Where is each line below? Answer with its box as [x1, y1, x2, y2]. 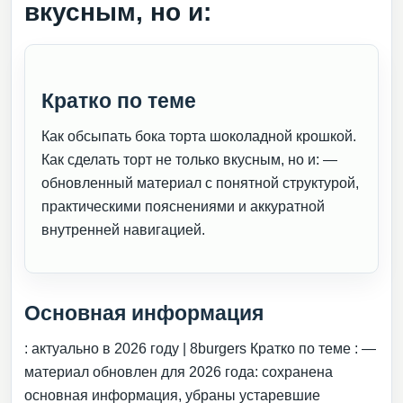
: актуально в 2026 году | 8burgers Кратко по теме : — [24, 341, 376, 356]
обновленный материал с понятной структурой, [41, 175, 359, 191]
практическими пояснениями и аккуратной [41, 199, 325, 214]
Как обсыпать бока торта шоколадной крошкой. [41, 129, 356, 144]
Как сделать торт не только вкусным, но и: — [41, 152, 337, 167]
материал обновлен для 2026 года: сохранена [24, 364, 333, 380]
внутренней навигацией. [41, 222, 205, 237]
